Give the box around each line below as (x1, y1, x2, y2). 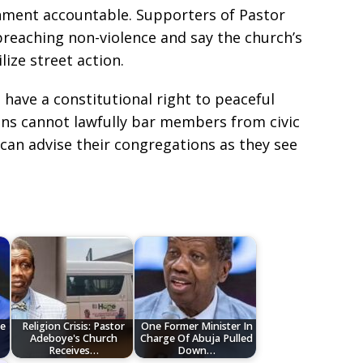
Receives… (48, 344, 99, 358)
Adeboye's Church (29, 331, 117, 346)
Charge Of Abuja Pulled (140, 331, 254, 346)
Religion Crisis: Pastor (22, 319, 126, 334)
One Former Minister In (140, 319, 253, 334)
